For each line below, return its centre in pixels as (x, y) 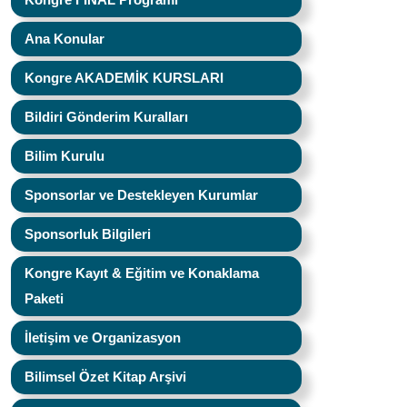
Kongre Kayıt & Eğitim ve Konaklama (142, 273)
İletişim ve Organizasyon (103, 338)
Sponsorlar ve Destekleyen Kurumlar (141, 195)
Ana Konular (65, 39)
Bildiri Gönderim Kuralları (106, 117)
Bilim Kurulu (65, 156)
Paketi (44, 298)
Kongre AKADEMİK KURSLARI (124, 78)
